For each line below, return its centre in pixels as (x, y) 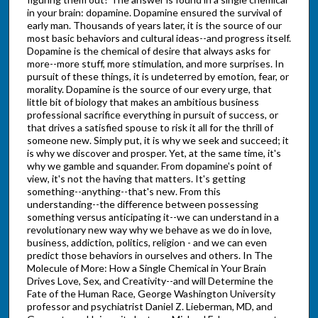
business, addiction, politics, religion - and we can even (147, 243)
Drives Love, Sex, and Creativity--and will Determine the (150, 281)
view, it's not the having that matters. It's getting (136, 179)
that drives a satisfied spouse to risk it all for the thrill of (150, 128)
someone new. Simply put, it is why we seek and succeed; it (158, 141)
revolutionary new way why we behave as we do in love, (149, 230)
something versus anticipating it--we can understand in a (153, 217)
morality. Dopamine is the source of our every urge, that (149, 89)
